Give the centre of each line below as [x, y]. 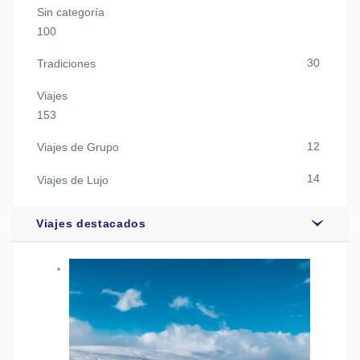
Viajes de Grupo [78, 147]
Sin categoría [71, 12]
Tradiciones [66, 63]
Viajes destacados [91, 223]
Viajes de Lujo [73, 180]
